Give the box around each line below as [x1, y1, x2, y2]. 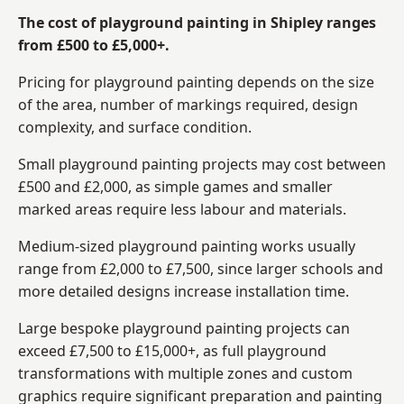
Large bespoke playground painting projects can [18, 317, 350, 338]
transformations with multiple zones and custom [18, 363, 353, 383]
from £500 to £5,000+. [18, 34, 170, 55]
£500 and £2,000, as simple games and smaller [18, 176, 333, 197]
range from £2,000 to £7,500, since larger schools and [18, 258, 383, 279]
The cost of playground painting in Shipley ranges [18, 12, 376, 32]
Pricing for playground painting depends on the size [18, 71, 374, 92]
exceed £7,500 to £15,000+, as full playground [18, 340, 326, 361]
